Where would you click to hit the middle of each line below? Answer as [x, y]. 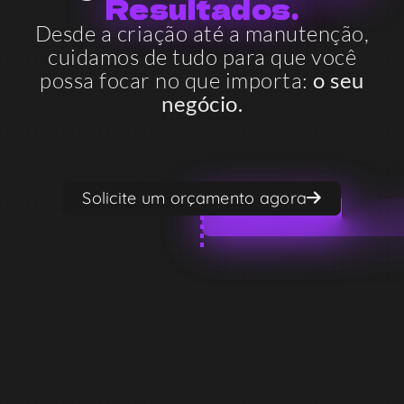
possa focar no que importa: [177, 81]
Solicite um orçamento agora [195, 198]
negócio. [202, 104]
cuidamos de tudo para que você [202, 57]
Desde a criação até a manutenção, [202, 34]
